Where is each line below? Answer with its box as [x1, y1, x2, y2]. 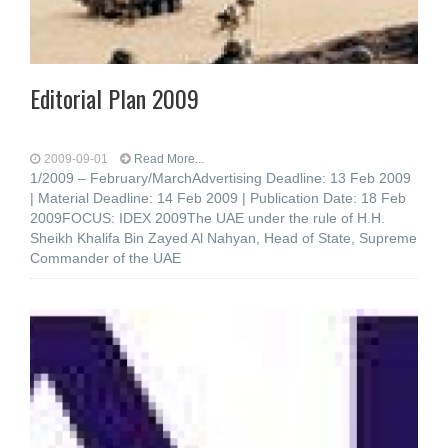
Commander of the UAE [30, 250, 181, 266]
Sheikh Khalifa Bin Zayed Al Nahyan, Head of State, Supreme [30, 230, 417, 246]
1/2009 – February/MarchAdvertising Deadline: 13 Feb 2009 [30, 170, 411, 186]
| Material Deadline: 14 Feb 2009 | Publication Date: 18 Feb [30, 190, 406, 206]
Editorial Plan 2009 [30, 80, 199, 116]
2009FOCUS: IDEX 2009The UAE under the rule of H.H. [30, 210, 385, 226]
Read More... [134, 152, 204, 166]
